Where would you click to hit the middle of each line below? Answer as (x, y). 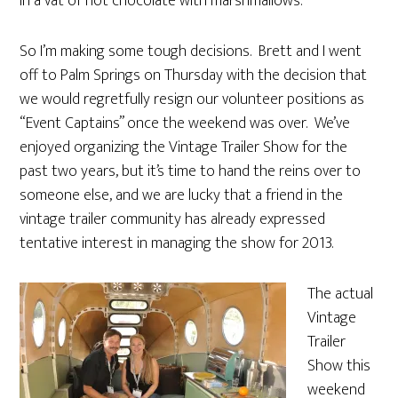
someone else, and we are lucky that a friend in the (182, 195)
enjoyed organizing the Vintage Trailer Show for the (184, 147)
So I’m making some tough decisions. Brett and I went (191, 52)
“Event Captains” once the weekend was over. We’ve (185, 123)
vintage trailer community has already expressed (173, 219)
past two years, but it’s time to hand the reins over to (191, 171)
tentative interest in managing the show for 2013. (177, 243)
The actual (341, 294)
